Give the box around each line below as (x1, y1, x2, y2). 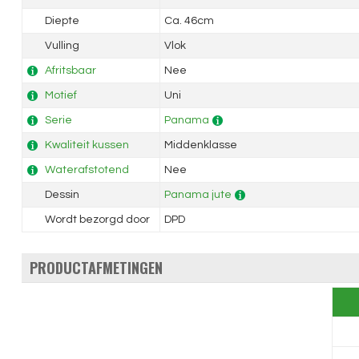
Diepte (42, 15, 79, 26)
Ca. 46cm (163, 15, 214, 26)
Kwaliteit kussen (44, 139, 129, 151)
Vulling (42, 40, 79, 51)
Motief (44, 90, 77, 101)
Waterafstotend (44, 164, 129, 175)
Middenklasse (163, 139, 237, 151)
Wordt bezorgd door (42, 214, 150, 225)
